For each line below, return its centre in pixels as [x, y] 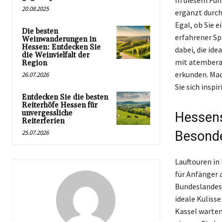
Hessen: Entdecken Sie [61, 47]
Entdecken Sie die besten [65, 97]
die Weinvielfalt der [56, 55]
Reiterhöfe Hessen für [60, 105]
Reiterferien [43, 121]
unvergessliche [47, 113]
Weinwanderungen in [59, 39]
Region [34, 63]
